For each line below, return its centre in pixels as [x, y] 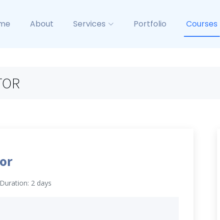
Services [89, 24]
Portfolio [150, 24]
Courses [202, 24]
